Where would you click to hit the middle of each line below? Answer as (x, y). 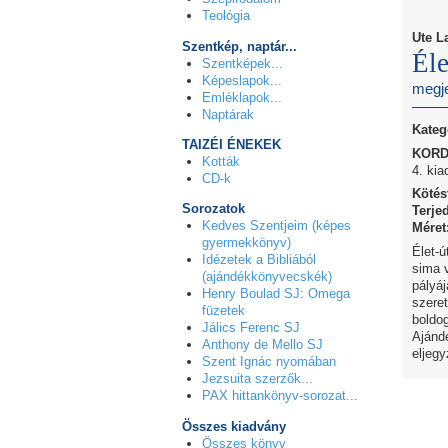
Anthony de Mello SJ (262, 345)
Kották (221, 161)
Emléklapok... (242, 97)
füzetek (223, 311)
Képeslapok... (242, 80)
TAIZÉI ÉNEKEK (231, 144)
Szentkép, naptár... (239, 46)
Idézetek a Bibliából (259, 260)
